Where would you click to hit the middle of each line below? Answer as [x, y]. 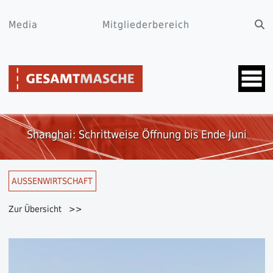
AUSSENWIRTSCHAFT [52, 181]
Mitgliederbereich [146, 25]
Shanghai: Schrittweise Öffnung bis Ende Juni [136, 134]
